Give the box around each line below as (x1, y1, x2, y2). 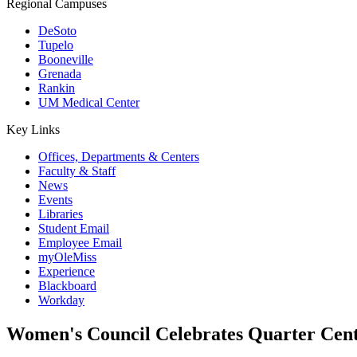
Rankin (38, 81, 75, 95)
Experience (38, 265, 95, 278)
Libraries (38, 207, 83, 221)
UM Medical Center (38, 96, 139, 109)
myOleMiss (38, 250, 96, 264)
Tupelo (38, 38, 73, 52)
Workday (38, 293, 84, 307)
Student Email (38, 222, 109, 235)
